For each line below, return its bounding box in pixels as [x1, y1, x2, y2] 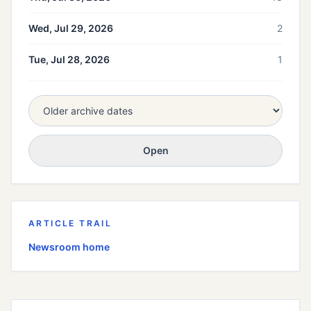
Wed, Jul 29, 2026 [28, 22, 113, 35]
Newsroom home [28, 241, 110, 253]
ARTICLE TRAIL [28, 218, 112, 229]
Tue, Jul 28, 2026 [28, 53, 110, 66]
